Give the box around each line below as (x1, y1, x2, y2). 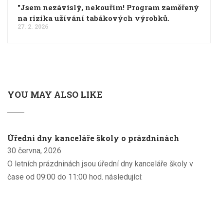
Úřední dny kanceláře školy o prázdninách (7, 132, 179, 143)
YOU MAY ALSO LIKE (7, 88, 103, 100)
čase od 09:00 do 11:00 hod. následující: (7, 172, 143, 182)
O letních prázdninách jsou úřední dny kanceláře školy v (7, 159, 193, 168)
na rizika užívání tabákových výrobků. (18, 13, 169, 23)
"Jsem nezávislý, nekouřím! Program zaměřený (18, 2, 199, 12)
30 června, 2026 (7, 145, 61, 155)
